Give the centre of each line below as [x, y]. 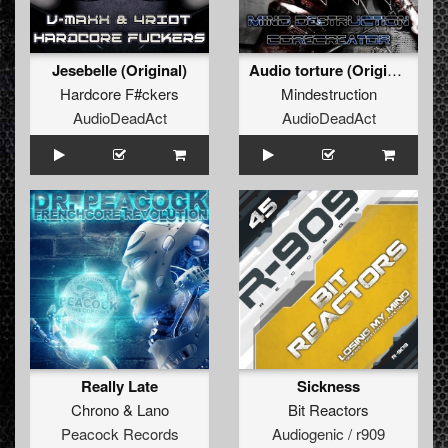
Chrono [94, 410]
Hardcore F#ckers [119, 94]
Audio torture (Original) [394, 70]
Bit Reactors [328, 410]
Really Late [119, 386]
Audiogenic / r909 [328, 434]
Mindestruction [328, 94]
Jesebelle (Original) [119, 70]
